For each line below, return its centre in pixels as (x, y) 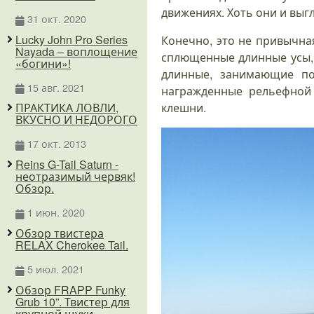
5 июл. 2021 (55, 268)
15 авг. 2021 (56, 87)
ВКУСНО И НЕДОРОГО (76, 120)
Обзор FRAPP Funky (70, 289)
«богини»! (43, 63)
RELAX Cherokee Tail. (72, 245)
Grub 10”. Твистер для (73, 301)
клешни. (184, 108)
